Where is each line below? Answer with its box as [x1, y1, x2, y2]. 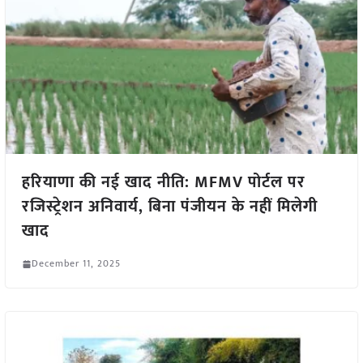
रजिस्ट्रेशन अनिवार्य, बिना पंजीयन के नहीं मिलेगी [21, 193, 318, 221]
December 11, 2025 [31, 255, 121, 272]
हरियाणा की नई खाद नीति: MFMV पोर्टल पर [21, 169, 305, 197]
